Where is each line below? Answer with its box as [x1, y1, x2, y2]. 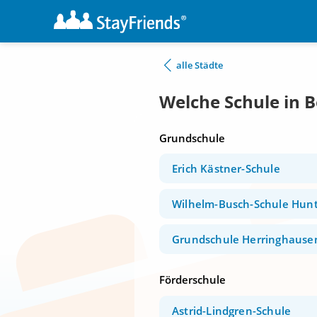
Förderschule [159, 272, 226, 287]
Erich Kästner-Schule [172, 161, 280, 176]
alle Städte [176, 59, 223, 71]
